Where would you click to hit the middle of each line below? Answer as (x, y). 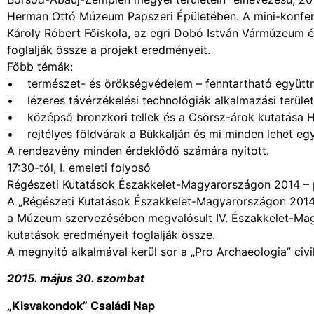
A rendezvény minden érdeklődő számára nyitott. (138, 150)
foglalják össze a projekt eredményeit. (109, 49)
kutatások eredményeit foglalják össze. (111, 234)
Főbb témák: (40, 66)
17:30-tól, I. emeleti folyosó (79, 167)
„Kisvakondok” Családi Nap (81, 305)
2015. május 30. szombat (76, 279)
